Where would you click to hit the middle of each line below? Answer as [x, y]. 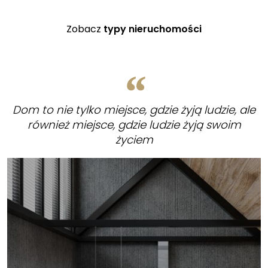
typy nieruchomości [153, 29]
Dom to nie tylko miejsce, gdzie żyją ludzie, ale [134, 109]
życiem [134, 139]
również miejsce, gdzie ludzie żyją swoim [134, 124]
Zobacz [85, 29]
